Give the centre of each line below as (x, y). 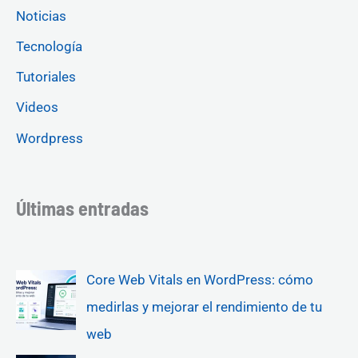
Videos (37, 107)
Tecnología (49, 46)
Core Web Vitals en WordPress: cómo (199, 279)
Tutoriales (46, 77)
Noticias (41, 16)
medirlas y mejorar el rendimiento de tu (204, 306)
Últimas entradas (82, 209)
